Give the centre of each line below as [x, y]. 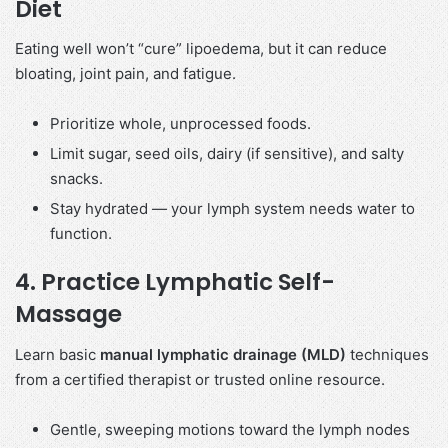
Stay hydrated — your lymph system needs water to [232, 209]
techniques [387, 354]
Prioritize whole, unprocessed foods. [180, 124]
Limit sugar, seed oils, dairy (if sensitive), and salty [227, 154]
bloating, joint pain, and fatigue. [125, 74]
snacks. [76, 179]
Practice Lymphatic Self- [188, 282]
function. [81, 234]
